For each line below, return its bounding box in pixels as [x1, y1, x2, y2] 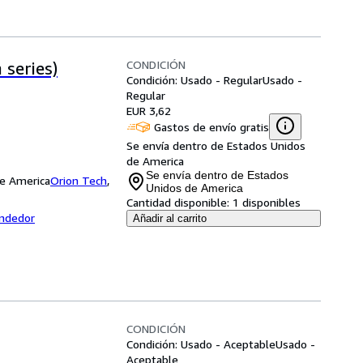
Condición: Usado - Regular [126, 73, 263, 87]
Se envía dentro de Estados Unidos [126, 139, 305, 152]
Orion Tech [50, 173, 107, 187]
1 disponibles [233, 195, 301, 209]
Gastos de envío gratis [154, 119, 269, 134]
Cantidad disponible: [126, 195, 229, 209]
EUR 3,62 [126, 104, 171, 117]
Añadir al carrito [133, 212, 207, 224]
